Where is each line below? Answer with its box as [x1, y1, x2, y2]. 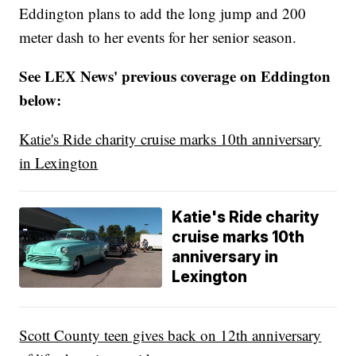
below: [19, 88, 62, 110]
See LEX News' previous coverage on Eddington [19, 64, 331, 87]
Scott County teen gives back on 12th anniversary [19, 324, 322, 345]
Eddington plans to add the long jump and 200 [19, 2, 307, 23]
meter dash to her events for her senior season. [19, 26, 297, 47]
